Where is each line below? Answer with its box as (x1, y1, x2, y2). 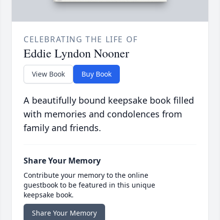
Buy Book (82, 69, 111, 79)
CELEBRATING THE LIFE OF (24, 34, 138, 45)
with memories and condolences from (24, 108, 182, 120)
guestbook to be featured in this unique (24, 180, 155, 190)
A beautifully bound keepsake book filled (24, 94, 194, 107)
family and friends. (24, 122, 101, 134)
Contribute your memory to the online (24, 170, 148, 180)
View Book (32, 69, 65, 79)
